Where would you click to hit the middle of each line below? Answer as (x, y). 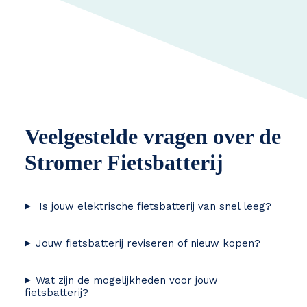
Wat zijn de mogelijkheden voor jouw (126, 280)
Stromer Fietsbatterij (124, 162)
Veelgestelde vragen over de (153, 136)
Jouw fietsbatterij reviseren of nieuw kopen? (148, 243)
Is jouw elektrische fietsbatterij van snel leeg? (153, 206)
